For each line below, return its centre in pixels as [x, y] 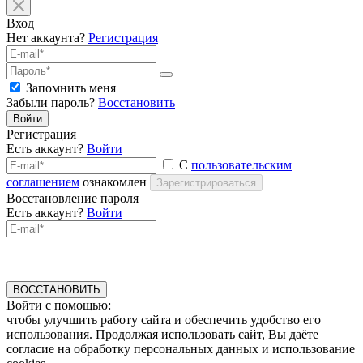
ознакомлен [113, 181]
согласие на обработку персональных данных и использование [181, 348]
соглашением [43, 181]
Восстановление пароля [73, 198]
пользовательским [241, 164]
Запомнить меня [71, 88]
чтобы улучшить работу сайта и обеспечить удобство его [164, 319]
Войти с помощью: [59, 305]
